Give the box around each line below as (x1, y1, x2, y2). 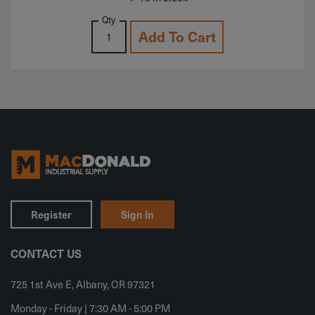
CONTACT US (11, 245, 82, 261)
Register (31, 207, 72, 221)
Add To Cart (138, 27, 216, 47)
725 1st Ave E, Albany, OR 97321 (11, 276, 155, 291)
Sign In (120, 207, 154, 221)
